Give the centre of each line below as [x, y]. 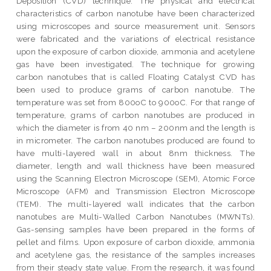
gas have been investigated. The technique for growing [135, 64]
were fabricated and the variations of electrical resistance [135, 38]
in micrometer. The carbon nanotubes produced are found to [135, 140]
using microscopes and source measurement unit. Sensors [135, 26]
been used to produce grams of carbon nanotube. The [135, 89]
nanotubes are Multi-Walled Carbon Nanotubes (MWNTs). [135, 216]
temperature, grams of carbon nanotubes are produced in [135, 115]
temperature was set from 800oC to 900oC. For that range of [135, 102]
